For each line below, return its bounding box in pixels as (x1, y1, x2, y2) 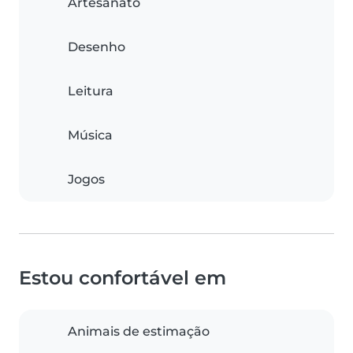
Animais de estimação (68, 324, 210, 340)
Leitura (68, 84, 113, 99)
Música (68, 128, 113, 143)
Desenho (68, 39, 125, 55)
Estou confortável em (19, 266, 226, 290)
